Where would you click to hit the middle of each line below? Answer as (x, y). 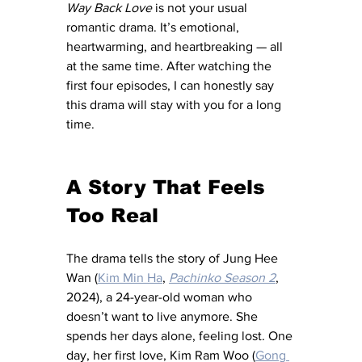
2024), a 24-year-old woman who (161, 297)
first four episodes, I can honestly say (172, 85)
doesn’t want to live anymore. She (164, 316)
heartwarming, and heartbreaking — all (176, 46)
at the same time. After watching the (170, 65)
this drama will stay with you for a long (175, 104)
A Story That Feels (169, 187)
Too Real (112, 215)
